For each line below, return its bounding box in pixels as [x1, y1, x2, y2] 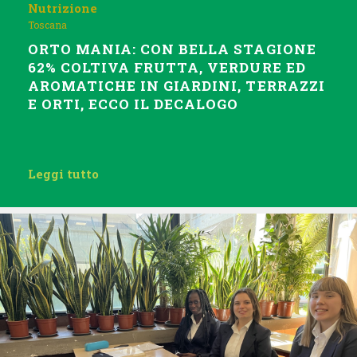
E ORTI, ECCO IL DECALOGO [28, 95, 239, 113]
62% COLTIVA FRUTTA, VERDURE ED [28, 58, 306, 76]
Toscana [28, 18, 67, 31]
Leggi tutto [28, 166, 99, 182]
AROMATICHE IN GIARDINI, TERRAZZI [28, 76, 325, 95]
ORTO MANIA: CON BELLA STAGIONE [28, 40, 316, 58]
